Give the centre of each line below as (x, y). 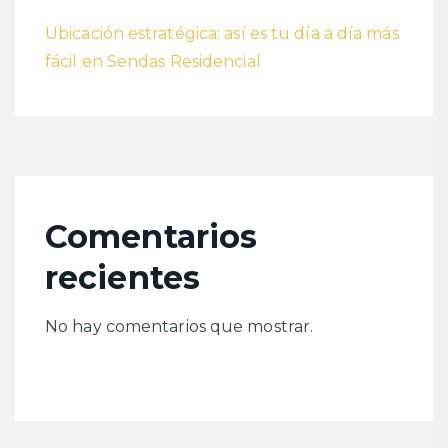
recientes (122, 278)
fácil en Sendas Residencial (153, 62)
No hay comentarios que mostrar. (179, 327)
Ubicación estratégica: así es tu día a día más (222, 34)
